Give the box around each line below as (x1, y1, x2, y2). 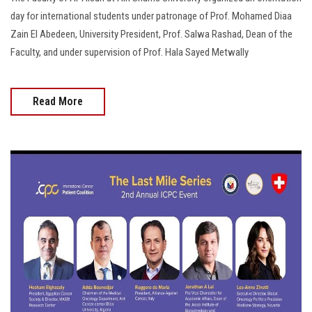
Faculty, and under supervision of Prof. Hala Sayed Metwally (10, 46, 249, 59)
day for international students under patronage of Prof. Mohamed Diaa (10, 10, 292, 23)
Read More (33, 95, 83, 109)
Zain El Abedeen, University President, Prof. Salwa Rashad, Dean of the (10, 28, 292, 41)
